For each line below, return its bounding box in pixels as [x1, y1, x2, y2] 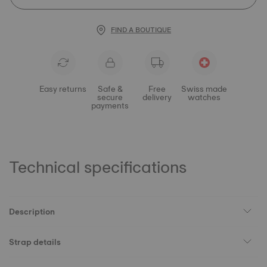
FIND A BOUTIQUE [111, 24, 171, 36]
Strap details [9, 235, 61, 249]
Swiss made [181, 82, 227, 96]
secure [97, 90, 123, 104]
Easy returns [39, 82, 86, 96]
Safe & [97, 82, 123, 96]
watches [188, 90, 221, 104]
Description [9, 204, 55, 219]
